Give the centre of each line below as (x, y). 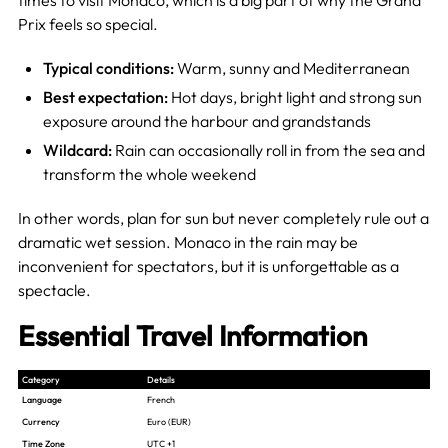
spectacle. (54, 289)
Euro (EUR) (168, 421)
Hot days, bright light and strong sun (294, 96)
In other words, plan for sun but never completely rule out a (223, 217)
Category (41, 379)
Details (160, 379)
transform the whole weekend (149, 173)
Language (42, 399)
